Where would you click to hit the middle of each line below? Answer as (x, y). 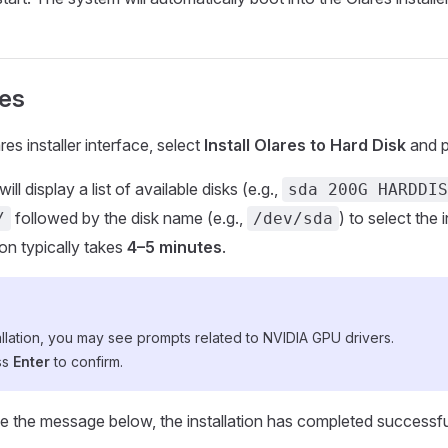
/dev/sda (293, 219)
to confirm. (86, 362)
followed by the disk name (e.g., (129, 218)
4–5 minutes (174, 247)
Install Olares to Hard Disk (305, 145)
